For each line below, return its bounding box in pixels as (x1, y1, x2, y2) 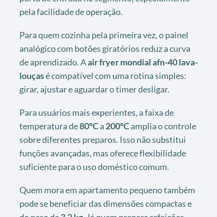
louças (19, 70, 44, 81)
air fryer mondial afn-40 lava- (88, 57, 198, 68)
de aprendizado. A (19, 57, 88, 68)
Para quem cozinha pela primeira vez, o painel (19, 30, 188, 41)
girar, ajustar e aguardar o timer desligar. (19, 84, 170, 95)
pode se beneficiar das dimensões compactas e (19, 198, 192, 209)
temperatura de (19, 121, 79, 132)
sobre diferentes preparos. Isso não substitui (19, 134, 186, 145)
